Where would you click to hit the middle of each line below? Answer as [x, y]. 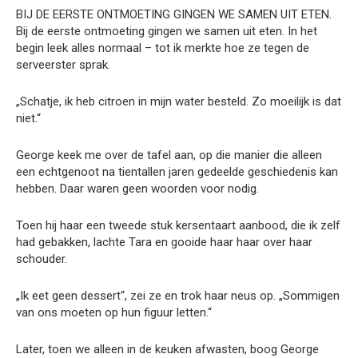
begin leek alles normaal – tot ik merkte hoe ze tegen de [163, 48]
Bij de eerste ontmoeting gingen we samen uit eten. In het [167, 32]
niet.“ [28, 119]
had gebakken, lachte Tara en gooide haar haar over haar [164, 243]
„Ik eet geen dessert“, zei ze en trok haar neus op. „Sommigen [178, 296]
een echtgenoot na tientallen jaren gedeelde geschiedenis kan [177, 172]
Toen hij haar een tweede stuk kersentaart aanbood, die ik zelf [178, 226]
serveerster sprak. [63, 65]
